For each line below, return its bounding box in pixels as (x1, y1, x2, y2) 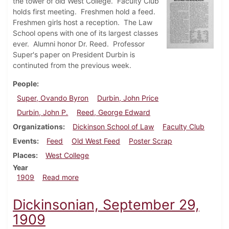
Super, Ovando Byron (17, 94, 89, 103)
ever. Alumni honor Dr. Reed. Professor (13, 39, 145, 49)
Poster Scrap (128, 136, 172, 146)
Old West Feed (72, 136, 121, 146)
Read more (42, 173, 79, 182)
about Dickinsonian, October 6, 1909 (78, 172, 201, 181)
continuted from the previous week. (13, 61, 131, 70)
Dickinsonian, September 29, (13, 196, 199, 214)
